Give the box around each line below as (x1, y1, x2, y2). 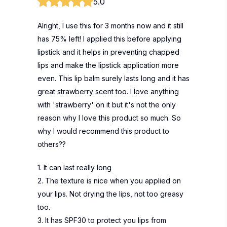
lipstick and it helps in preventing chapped (37, 48, 179, 56)
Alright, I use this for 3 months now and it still (37, 21, 183, 30)
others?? (37, 140, 66, 148)
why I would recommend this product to (37, 127, 169, 135)
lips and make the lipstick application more (37, 61, 179, 69)
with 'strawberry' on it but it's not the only (37, 100, 176, 109)
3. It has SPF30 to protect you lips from (37, 216, 166, 224)
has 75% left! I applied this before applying (37, 34, 181, 43)
